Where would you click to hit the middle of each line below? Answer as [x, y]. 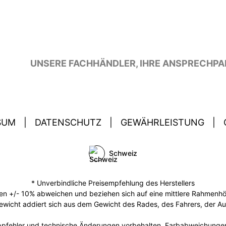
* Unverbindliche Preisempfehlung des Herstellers [113, 183]
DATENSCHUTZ [68, 123]
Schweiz [123, 153]
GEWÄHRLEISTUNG [162, 123]
